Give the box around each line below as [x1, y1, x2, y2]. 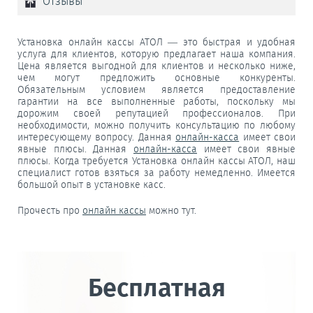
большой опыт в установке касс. [17, 178, 166, 191]
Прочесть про [17, 204, 82, 217]
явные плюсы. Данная [17, 143, 133, 155]
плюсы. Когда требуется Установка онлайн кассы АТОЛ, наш [17, 154, 296, 167]
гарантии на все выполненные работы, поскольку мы [17, 95, 296, 108]
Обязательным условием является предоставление [17, 83, 296, 96]
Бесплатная [87, 272, 226, 303]
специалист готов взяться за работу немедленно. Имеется [17, 166, 296, 179]
